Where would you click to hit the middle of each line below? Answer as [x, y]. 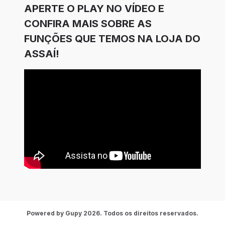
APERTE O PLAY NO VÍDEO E [94, 9]
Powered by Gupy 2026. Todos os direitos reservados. [113, 213]
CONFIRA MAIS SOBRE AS [88, 24]
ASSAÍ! [42, 54]
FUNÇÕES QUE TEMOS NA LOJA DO [112, 39]
